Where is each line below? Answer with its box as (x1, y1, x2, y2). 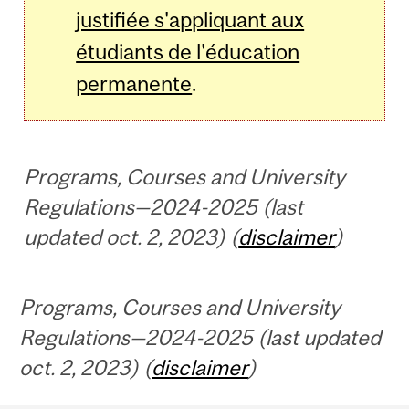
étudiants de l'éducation (76, 39, 300, 65)
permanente (76, 71, 193, 97)
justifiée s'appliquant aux (76, 7, 305, 33)
